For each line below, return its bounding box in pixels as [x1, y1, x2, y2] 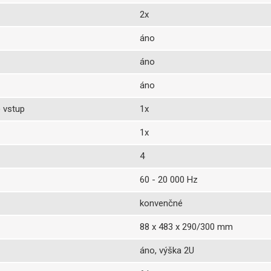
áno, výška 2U [140, 245, 194, 256]
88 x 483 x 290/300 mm [140, 221, 233, 232]
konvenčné [140, 198, 183, 209]
